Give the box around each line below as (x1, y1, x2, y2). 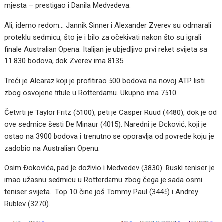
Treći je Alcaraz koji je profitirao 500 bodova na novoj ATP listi (4, 76, 205, 85)
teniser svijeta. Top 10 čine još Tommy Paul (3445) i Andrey (4, 187, 199, 196)
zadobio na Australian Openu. (4, 143, 100, 153)
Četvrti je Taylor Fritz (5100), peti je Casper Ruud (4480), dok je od (4, 108, 217, 117)
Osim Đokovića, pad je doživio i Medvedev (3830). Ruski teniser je (4, 163, 215, 172)
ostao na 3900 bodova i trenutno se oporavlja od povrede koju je (4, 131, 215, 141)
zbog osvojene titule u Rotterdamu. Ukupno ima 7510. (4, 88, 178, 97)
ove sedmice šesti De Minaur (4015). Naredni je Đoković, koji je (4, 119, 207, 129)
